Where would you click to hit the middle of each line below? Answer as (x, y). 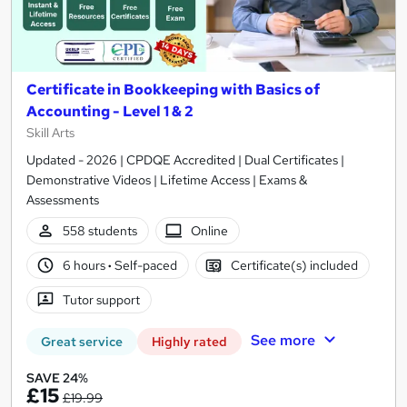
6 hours (85, 266)
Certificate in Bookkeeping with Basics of (173, 90)
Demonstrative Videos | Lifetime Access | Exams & (167, 180)
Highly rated (189, 342)
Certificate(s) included (295, 266)
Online (210, 231)
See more (283, 341)
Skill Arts (50, 133)
